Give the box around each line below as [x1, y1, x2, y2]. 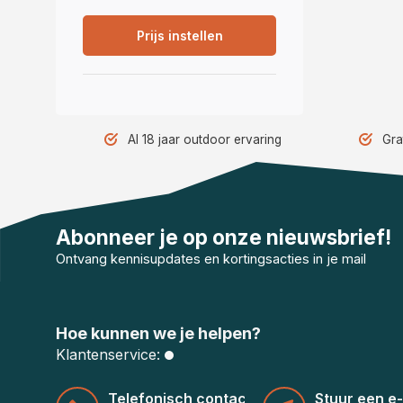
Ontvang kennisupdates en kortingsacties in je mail [56, 251, 366, 267]
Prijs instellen [136, 28, 223, 43]
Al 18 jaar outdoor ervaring [128, 132, 282, 147]
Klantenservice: [56, 345, 160, 363]
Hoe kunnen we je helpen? [56, 324, 261, 343]
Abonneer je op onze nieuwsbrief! [56, 225, 391, 249]
